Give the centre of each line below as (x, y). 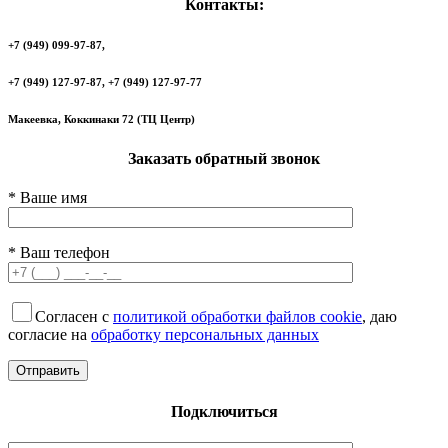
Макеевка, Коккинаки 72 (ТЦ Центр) (101, 119)
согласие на (49, 335)
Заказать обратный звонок (224, 159)
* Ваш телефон (59, 253)
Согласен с (74, 317)
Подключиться (224, 411)
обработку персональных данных (205, 335)
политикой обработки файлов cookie (237, 317)
